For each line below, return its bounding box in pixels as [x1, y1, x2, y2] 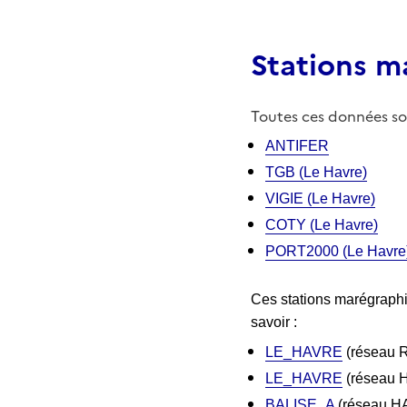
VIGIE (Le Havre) [265, 190, 375, 206]
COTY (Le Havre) [265, 216, 378, 233]
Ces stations [251, 291, 334, 307]
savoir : [251, 313, 297, 330]
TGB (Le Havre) [265, 164, 367, 180]
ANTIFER [265, 137, 329, 154]
